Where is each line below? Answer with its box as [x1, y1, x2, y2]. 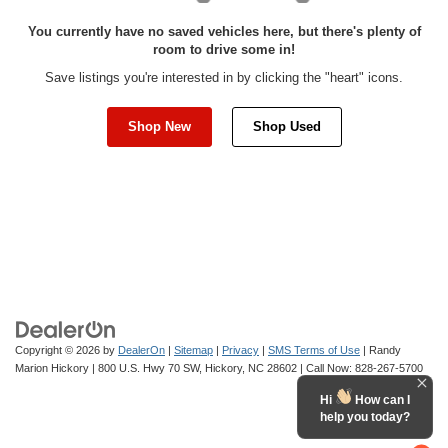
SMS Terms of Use [268, 343, 360, 356]
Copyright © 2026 [15, 343, 103, 356]
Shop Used [252, 118, 321, 134]
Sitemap [174, 343, 213, 356]
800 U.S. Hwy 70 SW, [95, 361, 202, 374]
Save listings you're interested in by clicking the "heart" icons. [45, 69, 403, 85]
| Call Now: [297, 361, 355, 374]
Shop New [127, 118, 191, 134]
